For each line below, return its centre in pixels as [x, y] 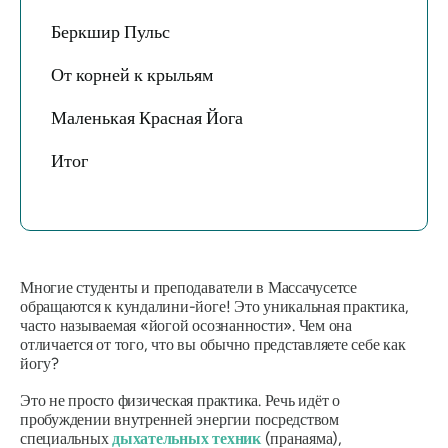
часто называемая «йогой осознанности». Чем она [186, 325]
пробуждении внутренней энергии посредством [179, 419]
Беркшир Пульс [110, 32]
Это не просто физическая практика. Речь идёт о [180, 400]
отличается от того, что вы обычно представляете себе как [213, 344]
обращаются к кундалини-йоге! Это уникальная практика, [214, 306]
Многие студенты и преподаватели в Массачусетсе [188, 287]
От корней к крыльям [132, 75]
